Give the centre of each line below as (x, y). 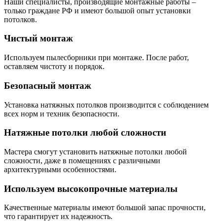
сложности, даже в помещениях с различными (82, 160)
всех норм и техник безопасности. (62, 113)
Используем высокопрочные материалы (91, 188)
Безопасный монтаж (48, 85)
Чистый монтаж (38, 38)
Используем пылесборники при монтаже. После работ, (96, 58)
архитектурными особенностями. (60, 169)
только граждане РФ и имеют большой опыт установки (97, 10)
